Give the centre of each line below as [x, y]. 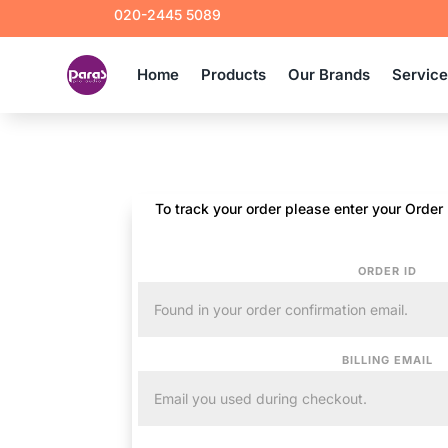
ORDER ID [387, 270]
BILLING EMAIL [387, 359]
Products [234, 74]
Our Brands [329, 74]
